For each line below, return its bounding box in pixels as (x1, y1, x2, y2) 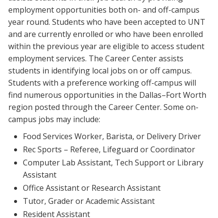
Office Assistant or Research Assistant (23, 182, 161, 194)
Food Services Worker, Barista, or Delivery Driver (23, 131, 201, 142)
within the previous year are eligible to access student (8, 41, 204, 52)
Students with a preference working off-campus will (8, 77, 196, 89)
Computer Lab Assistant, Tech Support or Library (23, 157, 203, 168)
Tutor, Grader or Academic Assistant (23, 196, 155, 207)
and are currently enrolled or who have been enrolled (8, 29, 203, 40)
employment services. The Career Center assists (8, 53, 183, 64)
